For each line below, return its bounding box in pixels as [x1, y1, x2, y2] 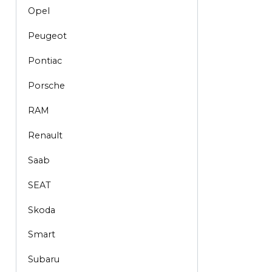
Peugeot [27, 30, 67, 41]
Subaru [27, 254, 59, 265]
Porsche [27, 80, 65, 91]
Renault [27, 129, 63, 141]
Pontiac [27, 55, 62, 66]
